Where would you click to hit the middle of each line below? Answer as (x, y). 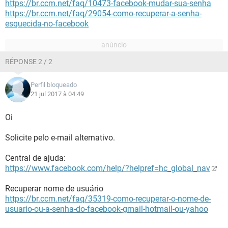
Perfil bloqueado (54, 85)
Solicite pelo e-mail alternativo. (60, 138)
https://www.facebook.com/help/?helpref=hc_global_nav (108, 168)
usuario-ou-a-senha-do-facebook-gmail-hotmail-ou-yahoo (107, 209)
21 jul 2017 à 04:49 (57, 94)
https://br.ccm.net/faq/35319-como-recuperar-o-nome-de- (108, 199)
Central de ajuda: (35, 158)
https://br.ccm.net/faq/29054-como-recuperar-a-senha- (103, 13)
